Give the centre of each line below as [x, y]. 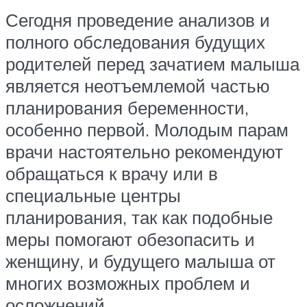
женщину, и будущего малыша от [140, 261]
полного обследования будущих [135, 41]
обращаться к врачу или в [112, 173]
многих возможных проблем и [128, 283]
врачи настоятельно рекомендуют [144, 151]
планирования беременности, [127, 107]
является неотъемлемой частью [138, 85]
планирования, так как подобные [139, 217]
